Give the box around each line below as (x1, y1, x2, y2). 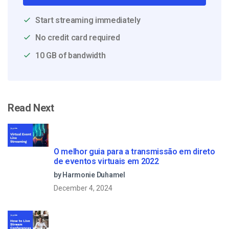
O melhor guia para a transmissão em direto (54, 146, 215, 156)
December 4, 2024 (54, 184, 112, 192)
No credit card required (35, 33, 120, 43)
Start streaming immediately (35, 15, 141, 25)
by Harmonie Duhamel (54, 170, 125, 179)
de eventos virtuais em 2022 (54, 156, 159, 166)
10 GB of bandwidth (35, 50, 106, 60)
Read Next (8, 101, 54, 114)
